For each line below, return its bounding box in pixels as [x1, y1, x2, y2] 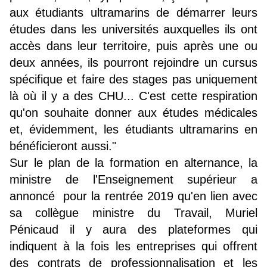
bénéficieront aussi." [10, 139, 116, 153]
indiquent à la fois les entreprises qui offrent [10, 240, 257, 253]
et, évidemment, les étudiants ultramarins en [10, 123, 257, 136]
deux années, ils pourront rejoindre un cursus [10, 56, 257, 70]
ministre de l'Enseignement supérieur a [10, 173, 257, 187]
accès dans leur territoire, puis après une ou [10, 39, 257, 53]
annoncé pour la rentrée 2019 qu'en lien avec [10, 190, 257, 203]
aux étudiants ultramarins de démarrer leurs [10, 6, 257, 20]
